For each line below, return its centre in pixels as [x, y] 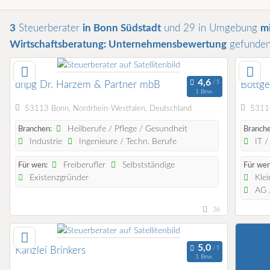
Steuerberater [49, 28]
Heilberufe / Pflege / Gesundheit [127, 129]
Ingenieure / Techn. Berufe [127, 141]
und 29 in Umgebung [211, 28]
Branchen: [35, 129]
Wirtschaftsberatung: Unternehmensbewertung [118, 45]
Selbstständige [148, 165]
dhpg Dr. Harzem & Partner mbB [88, 85]
